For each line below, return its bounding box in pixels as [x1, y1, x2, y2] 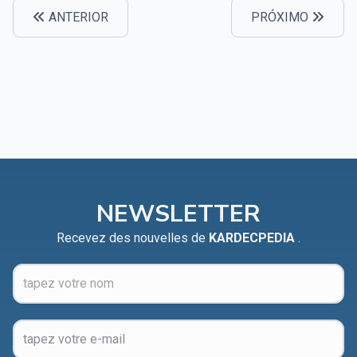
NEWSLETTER [96, 197, 261, 230]
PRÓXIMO [251, 9, 312, 25]
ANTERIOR [45, 9, 108, 25]
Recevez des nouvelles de [57, 229, 209, 245]
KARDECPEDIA [209, 229, 298, 245]
